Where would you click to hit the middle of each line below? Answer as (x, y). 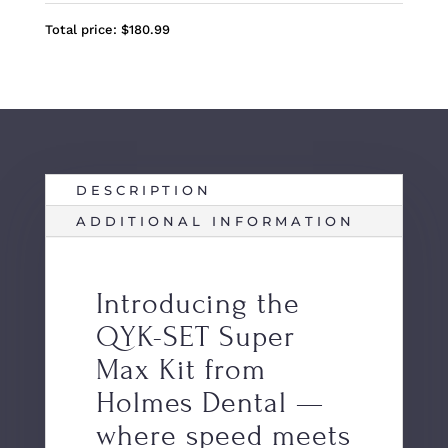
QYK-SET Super (195, 336)
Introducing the (197, 303)
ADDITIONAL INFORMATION (215, 220)
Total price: (82, 29)
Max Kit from (180, 369)
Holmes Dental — (209, 402)
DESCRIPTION (143, 189)
